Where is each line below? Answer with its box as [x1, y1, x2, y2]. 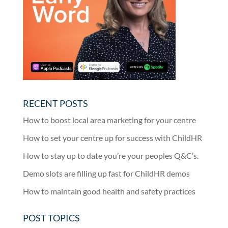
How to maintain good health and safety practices [22, 186, 195, 196]
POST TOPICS [22, 212, 80, 223]
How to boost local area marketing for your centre [22, 115, 196, 125]
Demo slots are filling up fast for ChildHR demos [22, 168, 190, 178]
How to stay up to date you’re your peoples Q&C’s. [22, 150, 198, 160]
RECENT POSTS [22, 97, 88, 109]
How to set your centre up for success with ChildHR [22, 132, 202, 142]
